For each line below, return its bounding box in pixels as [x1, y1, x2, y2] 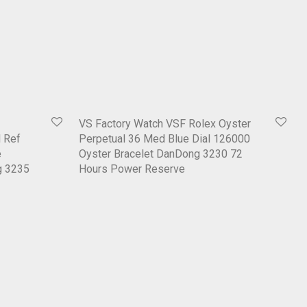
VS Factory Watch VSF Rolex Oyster [79, 117, 251, 131]
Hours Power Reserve [79, 162, 185, 176]
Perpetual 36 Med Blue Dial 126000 [79, 132, 250, 146]
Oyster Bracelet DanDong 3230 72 [79, 147, 243, 161]
